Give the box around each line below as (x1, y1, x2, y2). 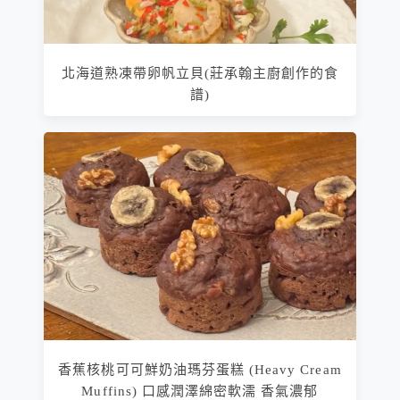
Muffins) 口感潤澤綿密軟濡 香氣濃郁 (81, 383, 319, 398)
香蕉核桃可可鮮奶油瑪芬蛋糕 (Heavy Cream (58, 362, 342, 377)
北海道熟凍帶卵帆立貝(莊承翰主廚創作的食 (61, 65, 339, 80)
